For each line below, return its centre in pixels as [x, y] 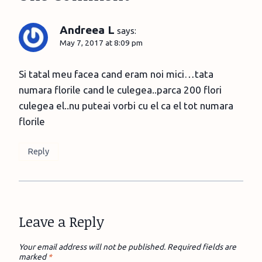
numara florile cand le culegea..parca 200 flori [120, 89]
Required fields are [202, 247]
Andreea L [87, 30]
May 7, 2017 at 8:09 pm [101, 42]
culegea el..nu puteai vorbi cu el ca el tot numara [126, 105]
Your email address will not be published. [92, 247]
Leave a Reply [61, 221]
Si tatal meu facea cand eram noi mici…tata [116, 74]
